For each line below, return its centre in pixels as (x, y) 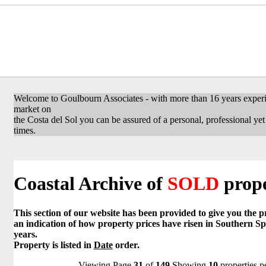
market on (32, 109)
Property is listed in (53, 245)
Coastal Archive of (90, 184)
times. (24, 130)
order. (126, 245)
